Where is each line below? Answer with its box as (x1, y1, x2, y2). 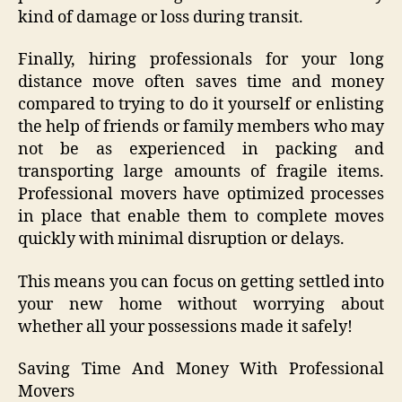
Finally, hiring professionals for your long (18, 49, 384, 71)
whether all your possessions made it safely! (18, 316, 353, 337)
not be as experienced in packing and (18, 139, 384, 161)
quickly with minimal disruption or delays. (18, 229, 345, 250)
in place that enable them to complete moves (18, 206, 384, 228)
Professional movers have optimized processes (18, 184, 384, 205)
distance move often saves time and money (18, 72, 384, 93)
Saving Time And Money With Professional (18, 359, 384, 380)
